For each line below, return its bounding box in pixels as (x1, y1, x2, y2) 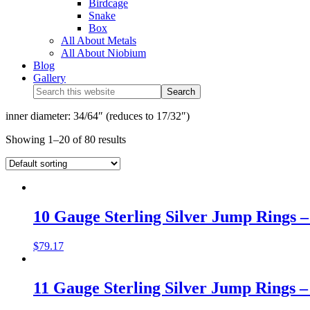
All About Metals (61, 35, 136, 46)
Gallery (33, 72, 66, 84)
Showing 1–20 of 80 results (6, 134, 126, 145)
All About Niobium (61, 47, 146, 59)
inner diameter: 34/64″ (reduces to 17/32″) (6, 110, 190, 122)
